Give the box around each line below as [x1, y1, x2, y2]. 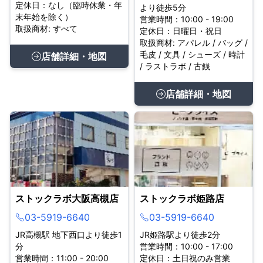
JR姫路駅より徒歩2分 [140, 230, 220, 240]
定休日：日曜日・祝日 [140, 26, 222, 36]
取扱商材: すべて [15, 23, 77, 33]
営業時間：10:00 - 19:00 [140, 14, 234, 24]
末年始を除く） [15, 12, 73, 22]
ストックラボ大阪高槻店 [15, 193, 119, 204]
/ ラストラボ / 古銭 [140, 61, 210, 71]
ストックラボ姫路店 [140, 193, 224, 204]
